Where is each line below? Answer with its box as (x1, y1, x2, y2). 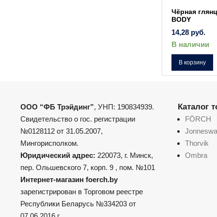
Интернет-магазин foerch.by (20, 175, 118, 184)
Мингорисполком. (20, 139, 78, 147)
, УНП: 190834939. (94, 102, 154, 111)
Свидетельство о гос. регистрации (20, 114, 135, 123)
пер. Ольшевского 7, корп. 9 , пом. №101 (20, 163, 155, 171)
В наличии (171, 40, 209, 48)
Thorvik (185, 139, 209, 147)
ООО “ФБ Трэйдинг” (20, 102, 94, 111)
